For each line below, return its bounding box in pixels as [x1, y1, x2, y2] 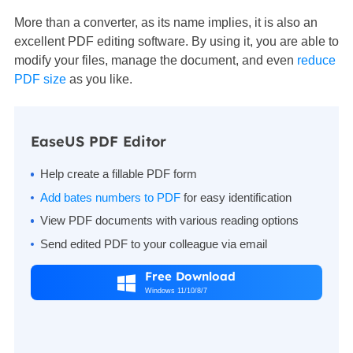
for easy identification [180, 190, 292, 204]
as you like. [65, 72, 132, 86]
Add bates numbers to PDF [39, 190, 180, 204]
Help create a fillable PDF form [39, 167, 197, 181]
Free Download [144, 269, 236, 284]
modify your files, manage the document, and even [13, 53, 297, 67]
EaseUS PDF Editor [30, 132, 166, 151]
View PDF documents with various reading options [39, 214, 299, 228]
